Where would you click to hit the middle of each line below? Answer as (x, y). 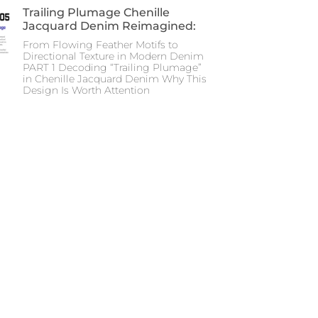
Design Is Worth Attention (86, 90)
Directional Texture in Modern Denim (113, 56)
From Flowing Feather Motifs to (100, 44)
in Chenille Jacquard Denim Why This (115, 78)
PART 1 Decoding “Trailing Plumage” (112, 67)
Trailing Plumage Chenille (96, 12)
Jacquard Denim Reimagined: (109, 26)
